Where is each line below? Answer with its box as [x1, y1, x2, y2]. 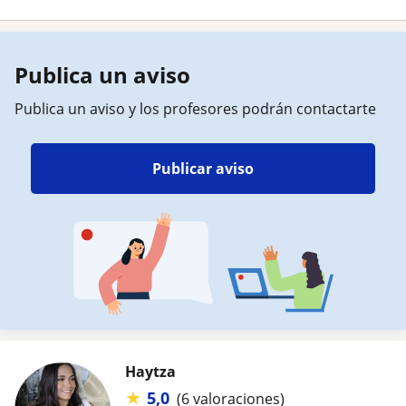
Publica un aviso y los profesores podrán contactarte [14, 99, 376, 119]
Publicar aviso [151, 159, 254, 179]
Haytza [125, 362, 176, 382]
